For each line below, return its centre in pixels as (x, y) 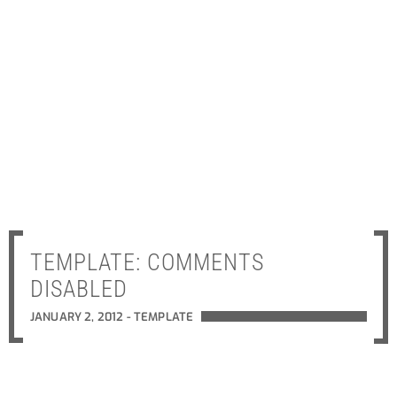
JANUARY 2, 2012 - (82, 317)
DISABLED (79, 289)
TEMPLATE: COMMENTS (148, 263)
